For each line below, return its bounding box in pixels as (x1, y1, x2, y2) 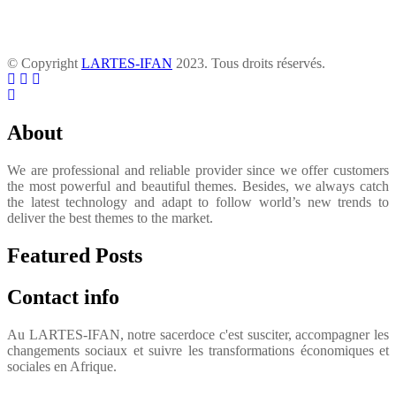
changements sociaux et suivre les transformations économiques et (7, 342, 389, 358)
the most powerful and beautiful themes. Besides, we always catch (7, 178, 389, 194)
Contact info (7, 285, 119, 308)
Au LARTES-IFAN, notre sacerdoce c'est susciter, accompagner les (7, 326, 389, 342)
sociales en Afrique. (7, 358, 117, 374)
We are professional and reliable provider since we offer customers (7, 162, 389, 178)
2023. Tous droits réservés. (172, 56, 325, 72)
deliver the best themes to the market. (7, 209, 213, 225)
